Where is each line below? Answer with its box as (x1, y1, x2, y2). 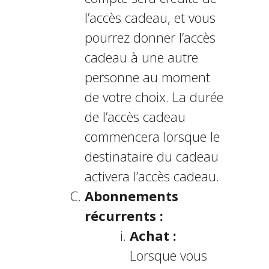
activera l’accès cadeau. (84, 167, 219, 185)
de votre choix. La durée (84, 88, 223, 106)
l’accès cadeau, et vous (84, 8, 216, 26)
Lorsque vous (129, 246, 207, 264)
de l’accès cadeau (84, 107, 186, 125)
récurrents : (84, 207, 163, 225)
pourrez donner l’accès (84, 28, 216, 46)
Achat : (129, 226, 177, 244)
